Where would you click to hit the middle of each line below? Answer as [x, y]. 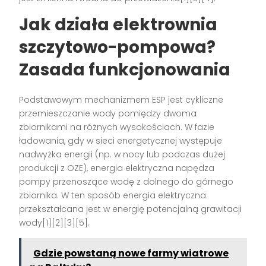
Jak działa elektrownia [118, 25]
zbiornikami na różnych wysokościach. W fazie [117, 127]
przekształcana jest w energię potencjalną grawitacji [131, 209]
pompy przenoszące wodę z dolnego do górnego [126, 182]
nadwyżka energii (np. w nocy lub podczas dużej [122, 155]
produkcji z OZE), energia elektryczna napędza [117, 168]
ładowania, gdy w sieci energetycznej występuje [121, 141]
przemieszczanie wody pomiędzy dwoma [108, 114]
